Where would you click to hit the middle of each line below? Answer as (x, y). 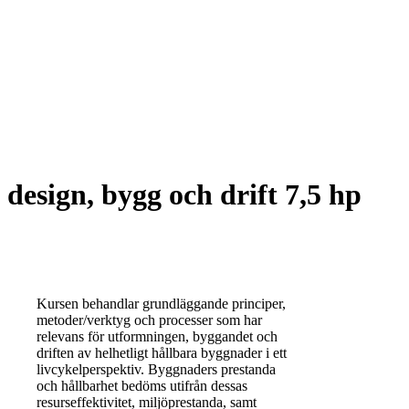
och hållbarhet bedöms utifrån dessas (142, 385)
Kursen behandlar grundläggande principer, (161, 303)
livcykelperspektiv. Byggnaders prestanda (156, 369)
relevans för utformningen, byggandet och (157, 336)
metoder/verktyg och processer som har (149, 320)
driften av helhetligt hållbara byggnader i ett (162, 352)
